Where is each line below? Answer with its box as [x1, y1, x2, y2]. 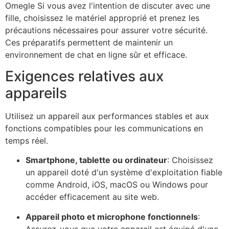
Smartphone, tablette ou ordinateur [26, 155, 167, 166]
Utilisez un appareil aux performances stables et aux [5, 110, 209, 121]
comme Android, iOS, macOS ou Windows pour [26, 179, 208, 190]
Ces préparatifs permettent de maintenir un [5, 37, 173, 48]
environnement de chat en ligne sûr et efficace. [5, 49, 187, 60]
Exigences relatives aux [5, 67, 164, 85]
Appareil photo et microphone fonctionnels [26, 211, 198, 222]
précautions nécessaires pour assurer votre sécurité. [5, 25, 208, 35]
